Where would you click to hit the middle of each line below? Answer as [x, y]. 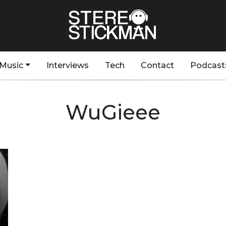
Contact [157, 65]
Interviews [67, 65]
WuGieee [113, 112]
